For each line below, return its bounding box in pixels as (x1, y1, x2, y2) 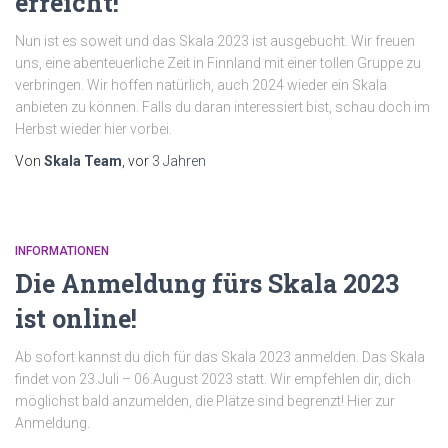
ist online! (15, 302, 137, 335)
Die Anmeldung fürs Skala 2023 (15, 267, 399, 300)
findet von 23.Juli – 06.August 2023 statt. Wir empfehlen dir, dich (15, 371, 411, 387)
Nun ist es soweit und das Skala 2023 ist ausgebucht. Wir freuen (15, 33, 415, 49)
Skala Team (44, 153, 122, 169)
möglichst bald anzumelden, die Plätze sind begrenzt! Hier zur (15, 393, 395, 409)
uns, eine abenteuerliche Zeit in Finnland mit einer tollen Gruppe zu (15, 55, 421, 71)
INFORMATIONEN (15, 244, 109, 258)
